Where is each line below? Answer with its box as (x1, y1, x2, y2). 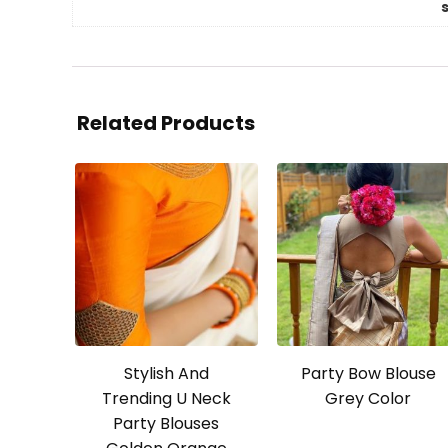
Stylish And (123, 362, 209, 386)
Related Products (77, 109, 255, 137)
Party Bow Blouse (300, 362, 436, 386)
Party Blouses (113, 412, 220, 436)
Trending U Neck (101, 387, 231, 411)
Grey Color (325, 387, 412, 411)
